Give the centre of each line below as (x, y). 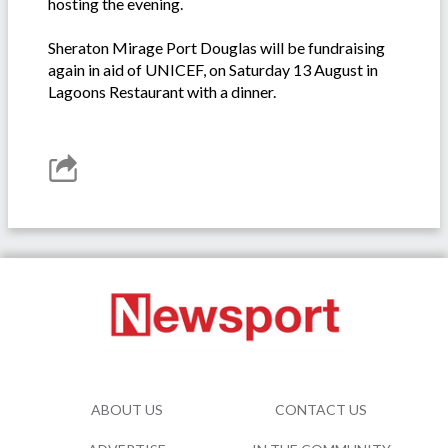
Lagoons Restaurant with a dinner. (162, 92)
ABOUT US (127, 409)
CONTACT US (321, 409)
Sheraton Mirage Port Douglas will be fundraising (216, 48)
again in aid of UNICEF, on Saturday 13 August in (213, 70)
